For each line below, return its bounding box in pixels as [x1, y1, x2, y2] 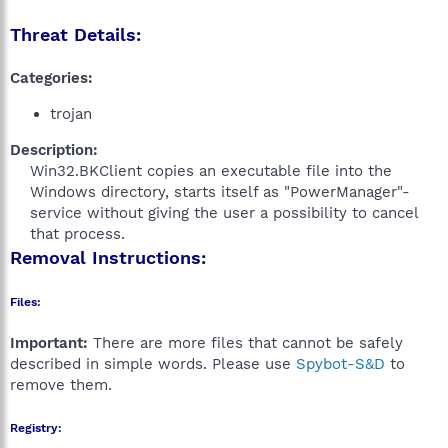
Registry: [10, 421, 62, 435]
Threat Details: [10, 24, 141, 45]
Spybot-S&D [296, 355, 385, 373]
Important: [10, 334, 88, 352]
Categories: [10, 69, 93, 87]
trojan [50, 105, 92, 123]
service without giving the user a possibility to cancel [30, 204, 418, 222]
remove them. [10, 376, 112, 394]
